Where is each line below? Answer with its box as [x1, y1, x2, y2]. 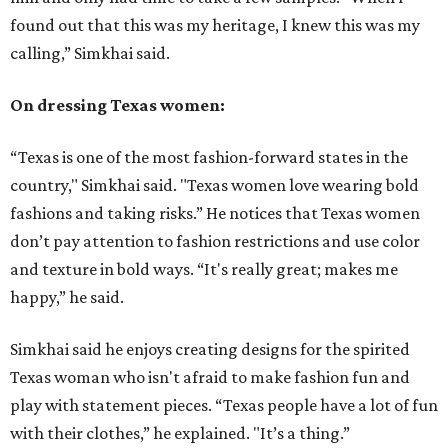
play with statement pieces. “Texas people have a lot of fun [10, 395, 438, 416]
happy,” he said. [10, 287, 124, 308]
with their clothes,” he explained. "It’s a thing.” [10, 423, 350, 444]
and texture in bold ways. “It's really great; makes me [10, 259, 398, 280]
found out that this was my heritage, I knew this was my [10, 15, 420, 36]
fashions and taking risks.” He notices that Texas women [10, 203, 420, 224]
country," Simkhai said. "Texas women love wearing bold [10, 175, 419, 196]
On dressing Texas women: [10, 95, 225, 116]
